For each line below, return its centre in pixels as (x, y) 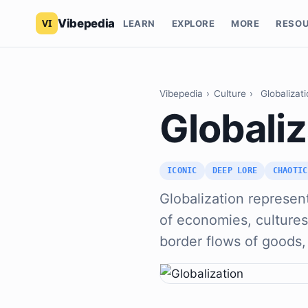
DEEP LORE (235, 171)
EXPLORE (193, 23)
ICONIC (182, 171)
